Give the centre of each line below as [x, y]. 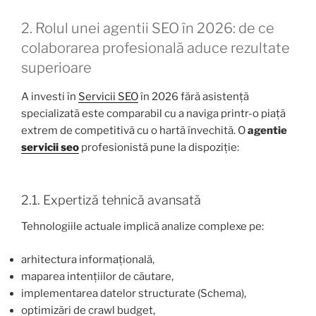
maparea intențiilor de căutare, [97, 276]
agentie [267, 131]
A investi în [50, 97]
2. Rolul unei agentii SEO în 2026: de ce [148, 29]
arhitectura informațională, [88, 259]
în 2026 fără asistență [194, 97]
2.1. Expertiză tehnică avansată [111, 200]
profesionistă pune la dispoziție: [159, 148]
